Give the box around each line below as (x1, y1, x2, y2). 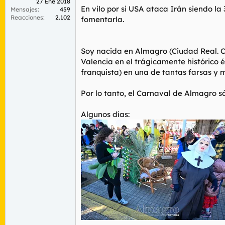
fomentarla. (81, 14, 124, 24)
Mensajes (11, 6, 38, 13)
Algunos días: (81, 109, 130, 119)
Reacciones (11, 14, 43, 21)
